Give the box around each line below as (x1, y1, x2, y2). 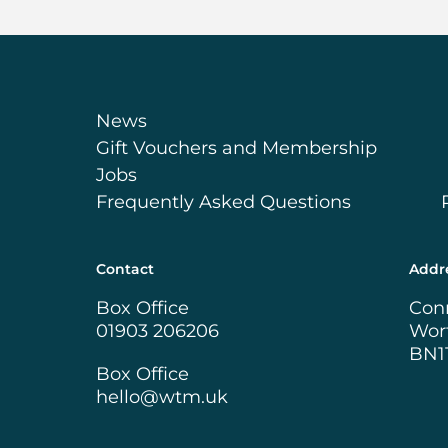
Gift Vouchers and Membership (96, 136, 378, 159)
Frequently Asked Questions (96, 190, 352, 213)
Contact (96, 259, 155, 278)
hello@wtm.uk (96, 385, 229, 408)
